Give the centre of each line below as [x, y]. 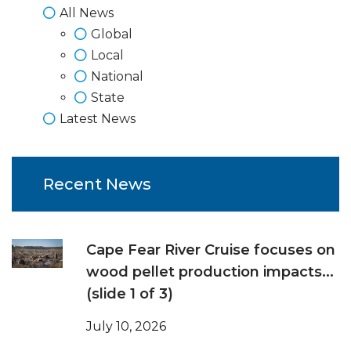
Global [112, 34]
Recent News [97, 185]
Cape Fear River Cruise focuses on [211, 250]
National [117, 77]
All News [87, 13]
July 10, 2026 [126, 327]
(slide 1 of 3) [130, 294]
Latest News [98, 119]
